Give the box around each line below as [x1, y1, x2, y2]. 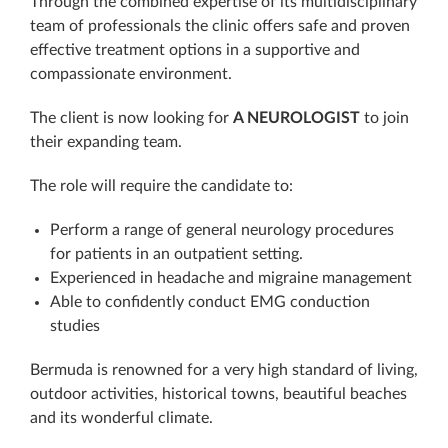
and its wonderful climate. [30, 410, 213, 426]
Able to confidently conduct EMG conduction [50, 294, 370, 310]
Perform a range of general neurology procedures [50, 222, 394, 238]
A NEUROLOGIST [233, 110, 364, 126]
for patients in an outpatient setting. [50, 246, 303, 262]
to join [364, 110, 409, 126]
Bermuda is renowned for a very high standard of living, [30, 362, 418, 378]
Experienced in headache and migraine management [50, 270, 412, 286]
